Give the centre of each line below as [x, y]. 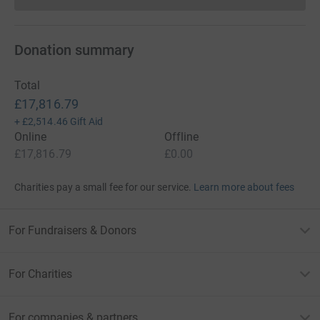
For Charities [40, 274]
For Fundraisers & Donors [72, 230]
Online [31, 136]
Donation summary [74, 50]
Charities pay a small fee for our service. [103, 187]
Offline [182, 136]
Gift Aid [86, 121]
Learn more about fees [244, 187]
